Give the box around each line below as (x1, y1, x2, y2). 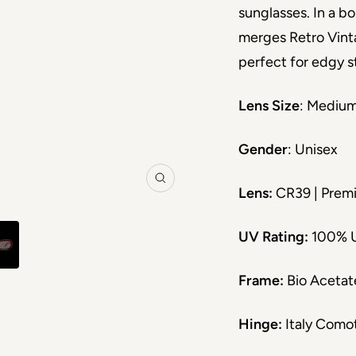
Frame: (238, 272, 284, 289)
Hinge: (238, 315, 283, 333)
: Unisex (288, 141, 339, 158)
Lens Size (238, 97, 300, 114)
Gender (238, 141, 288, 158)
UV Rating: (238, 228, 309, 246)
